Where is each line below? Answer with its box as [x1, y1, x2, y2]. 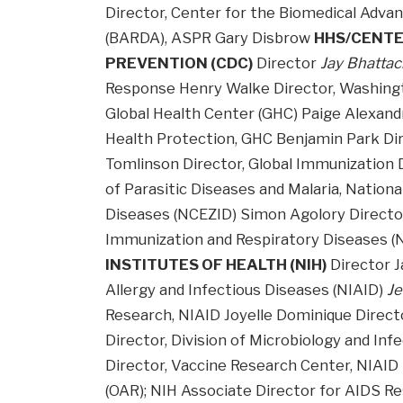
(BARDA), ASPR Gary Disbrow [105, 29, 315, 48]
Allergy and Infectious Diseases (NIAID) [105, 281, 388, 300]
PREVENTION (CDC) [105, 54, 254, 73]
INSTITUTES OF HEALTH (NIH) [105, 255, 327, 274]
